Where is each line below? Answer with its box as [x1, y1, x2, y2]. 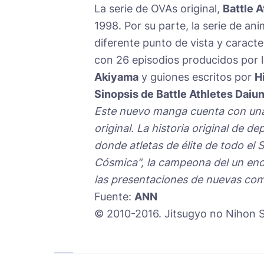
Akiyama [94, 71, 138, 84]
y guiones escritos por [138, 71, 255, 84]
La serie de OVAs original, [94, 2, 223, 15]
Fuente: [94, 190, 134, 203]
